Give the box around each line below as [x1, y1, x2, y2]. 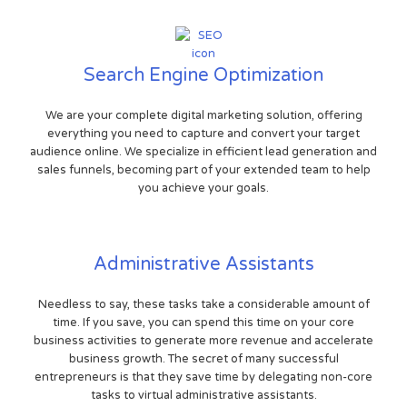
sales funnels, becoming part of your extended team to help [36, 163, 371, 178]
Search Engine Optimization [84, 65, 323, 87]
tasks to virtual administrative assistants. [90, 388, 317, 403]
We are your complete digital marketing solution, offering [45, 108, 362, 124]
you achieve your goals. [138, 181, 269, 196]
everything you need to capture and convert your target [47, 126, 360, 142]
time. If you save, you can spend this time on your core [53, 315, 354, 331]
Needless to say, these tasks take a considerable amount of [37, 297, 370, 313]
